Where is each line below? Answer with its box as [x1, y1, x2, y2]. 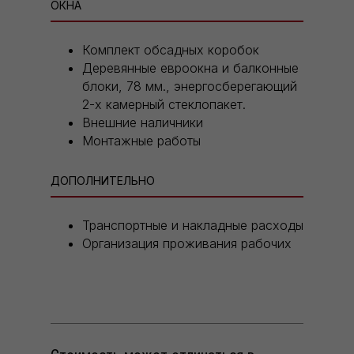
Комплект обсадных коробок [82, 42, 259, 58]
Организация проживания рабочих [82, 235, 292, 252]
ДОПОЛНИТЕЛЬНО [51, 174, 155, 188]
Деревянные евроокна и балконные [82, 60, 299, 77]
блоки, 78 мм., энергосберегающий [82, 78, 297, 95]
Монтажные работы [82, 133, 201, 149]
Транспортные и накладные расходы [82, 217, 303, 234]
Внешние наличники [82, 115, 203, 131]
